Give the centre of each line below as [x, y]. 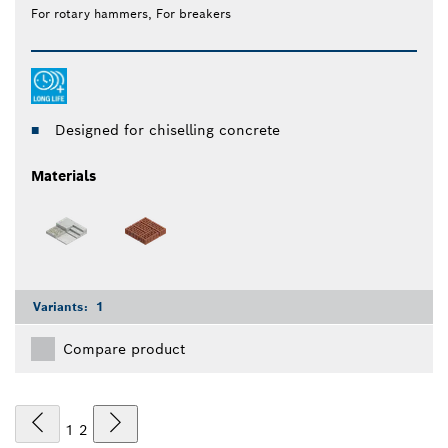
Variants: [62, 307]
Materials [63, 175]
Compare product [124, 349]
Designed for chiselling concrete [167, 129]
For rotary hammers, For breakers [131, 13]
